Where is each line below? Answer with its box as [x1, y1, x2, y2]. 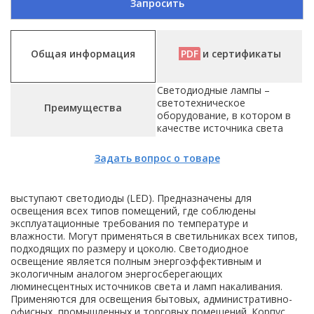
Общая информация [31, 47, 135, 60]
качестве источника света [157, 121, 283, 135]
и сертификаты [202, 47, 281, 60]
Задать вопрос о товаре [94, 151, 220, 165]
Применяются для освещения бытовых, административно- [11, 292, 292, 306]
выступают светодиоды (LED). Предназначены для [11, 191, 252, 205]
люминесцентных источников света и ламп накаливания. [11, 280, 282, 293]
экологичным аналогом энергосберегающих [11, 267, 222, 280]
